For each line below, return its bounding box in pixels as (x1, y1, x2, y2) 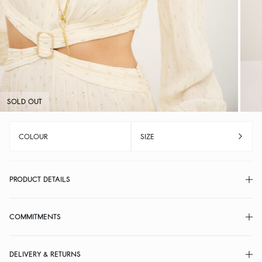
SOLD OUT (7, 98, 42, 105)
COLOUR (19, 133, 47, 141)
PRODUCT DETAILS (9, 175, 70, 183)
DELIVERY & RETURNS (9, 250, 81, 258)
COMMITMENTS (9, 213, 61, 220)
